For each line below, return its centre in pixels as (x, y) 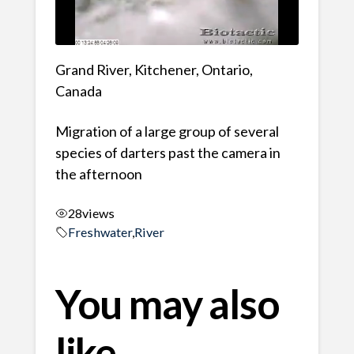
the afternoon (98, 174)
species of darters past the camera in (168, 153)
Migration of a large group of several (167, 132)
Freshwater (100, 232)
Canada (78, 91)
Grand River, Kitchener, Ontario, (154, 70)
